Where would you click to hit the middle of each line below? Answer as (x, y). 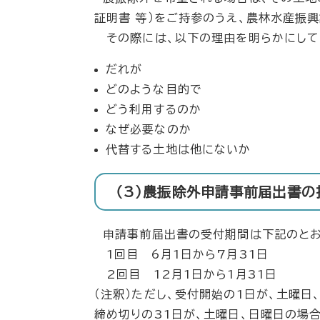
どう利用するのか (154, 109)
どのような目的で (154, 89)
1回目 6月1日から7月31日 (181, 255)
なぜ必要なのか (149, 129)
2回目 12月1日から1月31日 (186, 275)
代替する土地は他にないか (179, 149)
